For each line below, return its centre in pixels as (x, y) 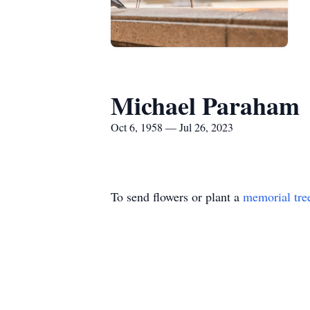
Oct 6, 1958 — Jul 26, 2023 (172, 127)
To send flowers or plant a (177, 197)
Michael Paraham (205, 105)
